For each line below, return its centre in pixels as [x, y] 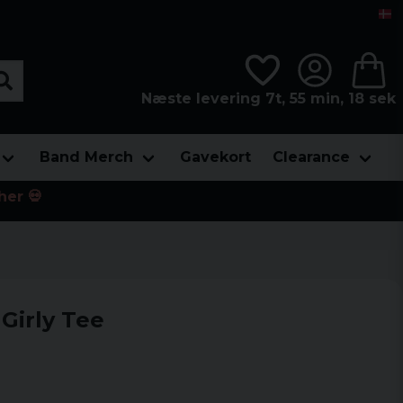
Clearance [311, 157]
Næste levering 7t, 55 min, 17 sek [269, 98]
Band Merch [86, 157]
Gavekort [215, 157]
